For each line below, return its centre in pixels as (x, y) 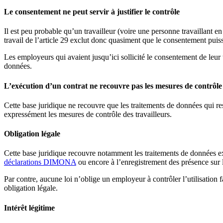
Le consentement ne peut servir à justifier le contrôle (92, 12)
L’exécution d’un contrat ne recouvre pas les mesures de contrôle (113, 86)
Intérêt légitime (29, 208)
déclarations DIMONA (40, 162)
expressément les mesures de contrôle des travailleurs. (88, 114)
